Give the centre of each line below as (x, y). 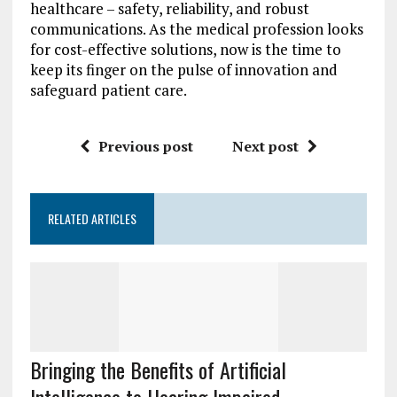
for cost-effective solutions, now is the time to (185, 49)
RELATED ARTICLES (92, 218)
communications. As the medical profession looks (196, 29)
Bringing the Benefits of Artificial (158, 370)
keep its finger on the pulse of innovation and (183, 70)
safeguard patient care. (108, 90)
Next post (265, 146)
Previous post (145, 146)
